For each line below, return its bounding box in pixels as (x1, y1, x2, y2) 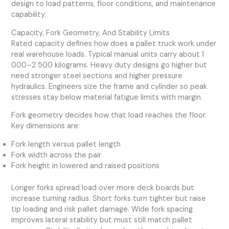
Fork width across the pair (11, 150, 102, 161)
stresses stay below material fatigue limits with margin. (11, 92, 203, 102)
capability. (11, 10, 47, 20)
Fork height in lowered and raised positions (11, 161, 160, 171)
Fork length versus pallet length (11, 140, 121, 150)
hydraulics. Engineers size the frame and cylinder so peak (11, 81, 208, 91)
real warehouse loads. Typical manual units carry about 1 (11, 49, 204, 59)
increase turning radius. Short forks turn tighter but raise (11, 193, 207, 203)
